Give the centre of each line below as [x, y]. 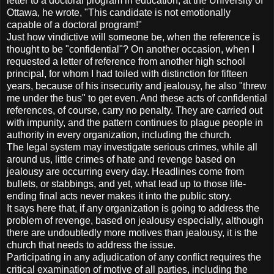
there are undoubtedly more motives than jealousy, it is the [132, 232]
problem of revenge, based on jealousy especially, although [135, 220]
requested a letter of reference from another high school [126, 61]
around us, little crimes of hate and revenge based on [121, 159]
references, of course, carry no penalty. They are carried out [135, 110]
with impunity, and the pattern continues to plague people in [135, 122]
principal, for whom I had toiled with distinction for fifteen [127, 73]
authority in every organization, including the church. [119, 135]
